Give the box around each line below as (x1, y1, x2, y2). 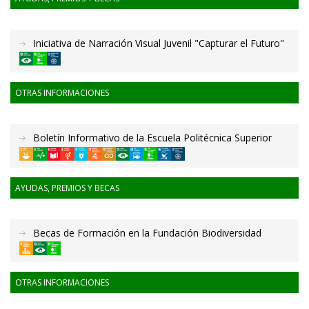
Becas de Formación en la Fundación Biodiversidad (33, 226, 261, 239)
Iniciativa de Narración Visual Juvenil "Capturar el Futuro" (33, 37, 284, 50)
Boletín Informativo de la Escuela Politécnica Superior (33, 131, 272, 145)
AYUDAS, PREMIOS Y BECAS (15, 181, 119, 194)
